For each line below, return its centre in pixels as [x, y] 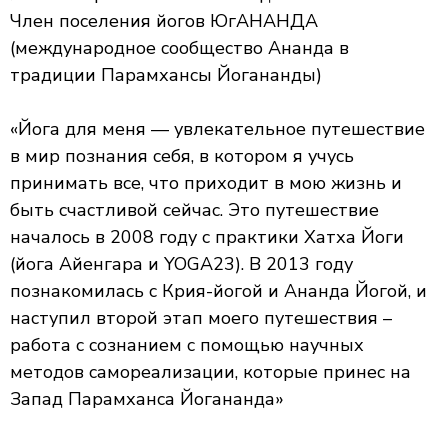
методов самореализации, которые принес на [210, 372]
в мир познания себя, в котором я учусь [182, 156]
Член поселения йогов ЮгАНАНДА [164, 21]
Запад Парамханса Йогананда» [147, 399]
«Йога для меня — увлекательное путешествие [217, 129]
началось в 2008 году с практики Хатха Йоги [207, 237]
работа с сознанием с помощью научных [187, 345]
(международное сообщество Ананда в [179, 48]
